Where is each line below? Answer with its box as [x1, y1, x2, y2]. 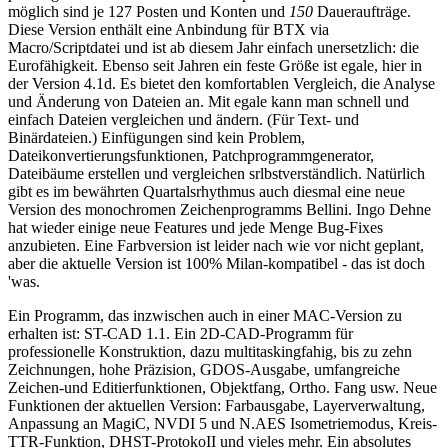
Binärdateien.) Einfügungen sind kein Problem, [8, 129, 305, 147]
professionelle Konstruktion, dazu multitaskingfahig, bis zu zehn [8, 343, 412, 361]
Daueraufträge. [313, 3, 411, 21]
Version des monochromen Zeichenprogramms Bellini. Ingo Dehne [8, 201, 431, 219]
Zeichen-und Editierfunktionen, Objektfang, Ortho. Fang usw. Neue [8, 379, 437, 397]
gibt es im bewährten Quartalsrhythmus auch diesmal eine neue [8, 183, 405, 201]
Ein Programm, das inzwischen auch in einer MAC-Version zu [8, 307, 402, 325]
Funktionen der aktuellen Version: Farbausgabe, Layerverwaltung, [8, 397, 425, 415]
